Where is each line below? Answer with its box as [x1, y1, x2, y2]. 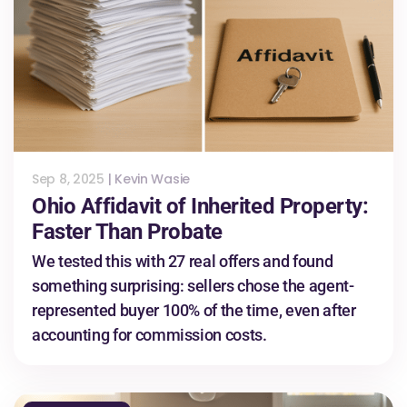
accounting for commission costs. [32, 325, 267, 345]
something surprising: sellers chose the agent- [32, 276, 354, 296]
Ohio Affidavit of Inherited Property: [32, 194, 369, 220]
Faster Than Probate [32, 219, 223, 245]
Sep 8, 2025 [32, 170, 104, 189]
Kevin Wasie [114, 170, 191, 189]
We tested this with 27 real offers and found [32, 252, 333, 272]
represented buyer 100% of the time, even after [32, 301, 356, 321]
